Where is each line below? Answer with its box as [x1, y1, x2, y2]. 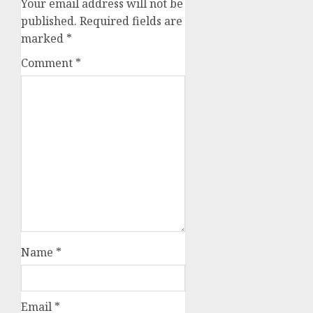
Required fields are [80, 13, 182, 29]
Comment [21, 54, 75, 71]
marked [21, 30, 66, 46]
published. [21, 13, 77, 29]
